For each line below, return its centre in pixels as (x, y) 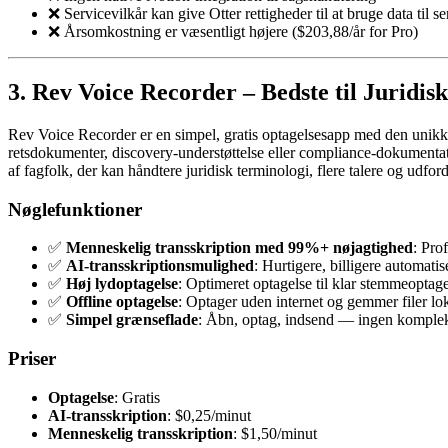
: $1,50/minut (275, 433)
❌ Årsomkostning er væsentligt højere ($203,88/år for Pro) (233, 32)
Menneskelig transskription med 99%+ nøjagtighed (239, 248)
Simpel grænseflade (132, 320)
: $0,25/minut (209, 415)
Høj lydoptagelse (122, 284)
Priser (32, 359)
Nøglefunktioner (75, 209)
